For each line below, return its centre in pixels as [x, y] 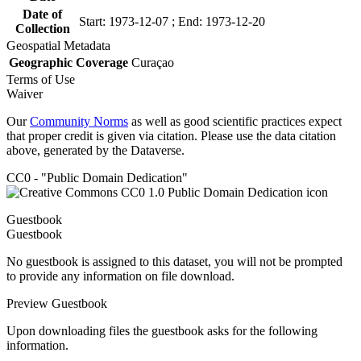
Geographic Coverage [68, 62]
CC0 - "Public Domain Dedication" [97, 178]
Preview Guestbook [57, 303]
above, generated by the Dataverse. [95, 150]
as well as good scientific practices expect [235, 121]
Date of [42, 14]
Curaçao [153, 62]
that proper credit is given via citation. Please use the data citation [171, 136]
